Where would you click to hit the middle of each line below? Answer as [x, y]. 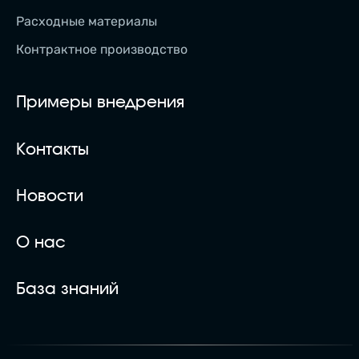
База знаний [67, 289]
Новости [50, 196]
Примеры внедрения [100, 103]
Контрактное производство [102, 50]
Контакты [52, 149]
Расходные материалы [87, 22]
